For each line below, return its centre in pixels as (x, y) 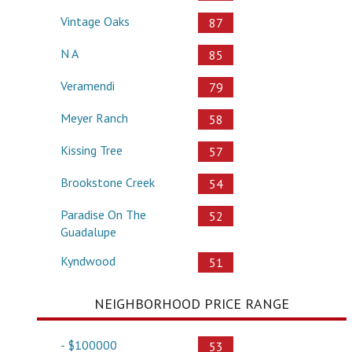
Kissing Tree (92, 150)
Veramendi (88, 86)
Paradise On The (103, 215)
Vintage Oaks (95, 22)
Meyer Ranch (94, 118)
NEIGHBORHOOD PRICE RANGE (192, 304)
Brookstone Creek (108, 183)
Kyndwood (88, 261)
